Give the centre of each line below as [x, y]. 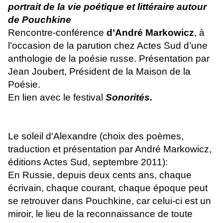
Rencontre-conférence [57, 33]
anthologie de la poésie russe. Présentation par [109, 59]
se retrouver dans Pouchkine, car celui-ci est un [110, 201]
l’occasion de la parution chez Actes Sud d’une [108, 46]
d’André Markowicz [150, 33]
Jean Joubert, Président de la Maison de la [99, 72]
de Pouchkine [40, 20]
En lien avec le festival [57, 98]
